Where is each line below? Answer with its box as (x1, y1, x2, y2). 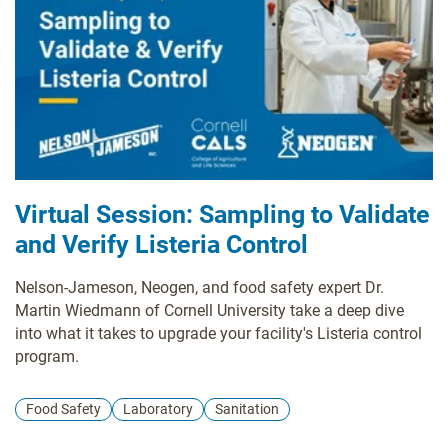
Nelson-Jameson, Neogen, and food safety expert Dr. (15, 278, 384, 298)
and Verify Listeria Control (15, 230, 308, 260)
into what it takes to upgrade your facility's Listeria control (15, 324, 422, 344)
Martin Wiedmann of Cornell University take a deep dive (15, 301, 404, 321)
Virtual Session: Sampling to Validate (15, 200, 430, 230)
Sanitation (215, 401, 279, 418)
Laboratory (123, 401, 193, 418)
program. (15, 347, 79, 367)
